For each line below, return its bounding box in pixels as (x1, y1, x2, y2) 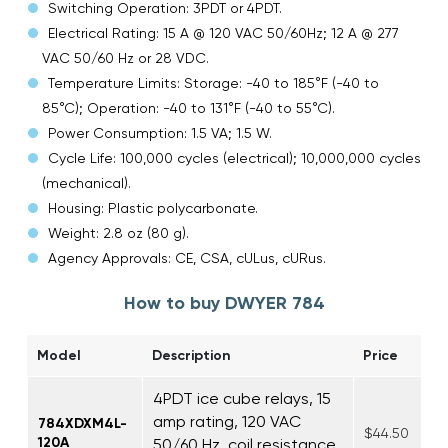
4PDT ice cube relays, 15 (153, 388, 331, 408)
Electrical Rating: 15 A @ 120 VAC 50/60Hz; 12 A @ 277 (48, 24, 399, 41)
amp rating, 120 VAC (153, 411, 301, 431)
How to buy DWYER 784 (123, 291, 325, 314)
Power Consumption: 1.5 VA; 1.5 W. (48, 124, 272, 141)
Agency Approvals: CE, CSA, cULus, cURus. (48, 249, 326, 266)
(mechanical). (42, 174, 131, 191)
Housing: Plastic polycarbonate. (48, 199, 258, 216)
